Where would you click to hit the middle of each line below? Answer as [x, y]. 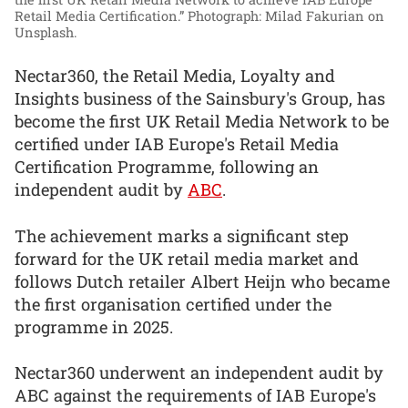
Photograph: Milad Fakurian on [286, 16]
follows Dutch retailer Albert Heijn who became [202, 281]
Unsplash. [46, 33]
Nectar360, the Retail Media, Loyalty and [175, 76]
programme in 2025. [94, 326]
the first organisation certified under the [173, 304]
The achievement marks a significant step [182, 235]
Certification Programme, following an [167, 167]
